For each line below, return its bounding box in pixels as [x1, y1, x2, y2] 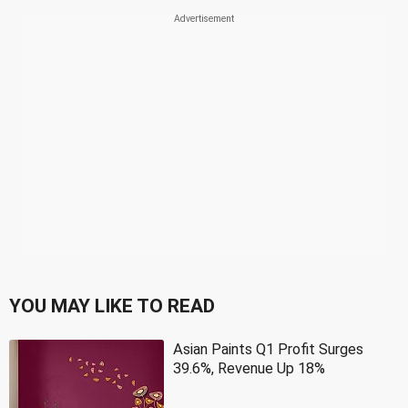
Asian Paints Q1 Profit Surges [173, 340, 363, 358]
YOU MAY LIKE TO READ [9, 294, 215, 317]
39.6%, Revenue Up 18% [173, 359, 325, 377]
